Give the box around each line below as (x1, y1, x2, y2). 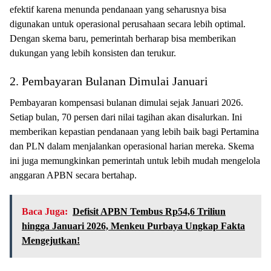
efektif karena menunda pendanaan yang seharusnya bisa (10, 4, 226, 15)
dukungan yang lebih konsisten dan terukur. (10, 48, 176, 58)
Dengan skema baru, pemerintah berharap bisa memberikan (10, 33, 236, 44)
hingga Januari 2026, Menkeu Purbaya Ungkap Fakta (22, 221, 245, 231)
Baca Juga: (22, 206, 68, 217)
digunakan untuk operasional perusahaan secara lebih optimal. (10, 19, 246, 29)
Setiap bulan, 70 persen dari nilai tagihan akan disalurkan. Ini (10, 112, 242, 122)
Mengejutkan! (22, 235, 80, 246)
